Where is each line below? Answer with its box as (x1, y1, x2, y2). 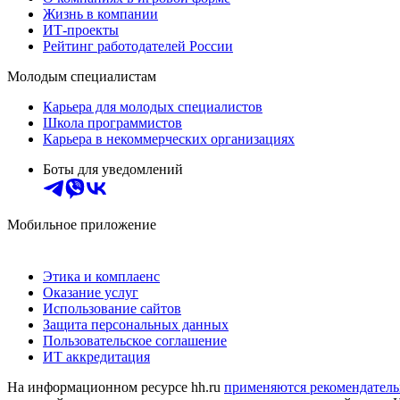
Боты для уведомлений (43, 161, 183, 177)
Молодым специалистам (7, 68, 156, 84)
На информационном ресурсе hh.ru (7, 379, 224, 395)
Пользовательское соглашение (43, 332, 227, 348)
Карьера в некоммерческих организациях (43, 130, 295, 146)
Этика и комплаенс (43, 268, 160, 284)
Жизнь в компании (43, 5, 158, 21)
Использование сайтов (43, 300, 181, 316)
